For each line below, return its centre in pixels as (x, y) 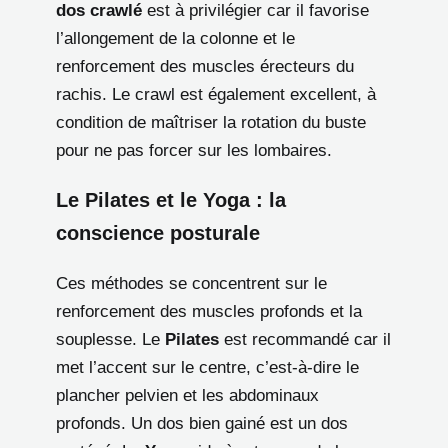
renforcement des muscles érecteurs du (205, 66)
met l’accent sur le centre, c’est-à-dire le (207, 368)
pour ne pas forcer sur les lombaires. (194, 150)
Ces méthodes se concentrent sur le (191, 284)
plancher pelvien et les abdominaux (187, 396)
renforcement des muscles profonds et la (209, 312)
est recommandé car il (305, 340)
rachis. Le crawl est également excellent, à (216, 94)
